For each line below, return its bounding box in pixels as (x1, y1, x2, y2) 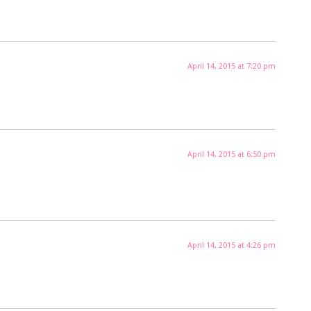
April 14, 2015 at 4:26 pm (187, 240, 276, 250)
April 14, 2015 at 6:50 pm (187, 150, 276, 159)
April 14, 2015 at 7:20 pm (187, 62, 276, 72)
